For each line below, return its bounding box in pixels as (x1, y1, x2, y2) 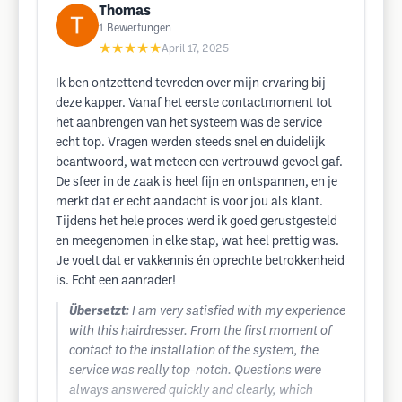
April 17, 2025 (162, 44, 229, 54)
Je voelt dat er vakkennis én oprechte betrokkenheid (56, 256, 345, 267)
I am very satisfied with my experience (132, 306, 345, 318)
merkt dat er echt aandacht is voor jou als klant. (56, 197, 323, 208)
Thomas (99, 4, 151, 18)
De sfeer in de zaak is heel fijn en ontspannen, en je (56, 177, 337, 188)
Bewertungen (107, 23, 171, 33)
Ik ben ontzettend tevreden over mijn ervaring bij (56, 78, 326, 90)
